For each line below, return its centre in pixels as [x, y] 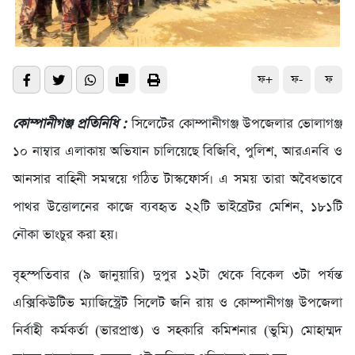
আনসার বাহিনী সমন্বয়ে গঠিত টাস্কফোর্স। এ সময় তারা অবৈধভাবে [177, 180]
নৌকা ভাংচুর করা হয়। [65, 235]
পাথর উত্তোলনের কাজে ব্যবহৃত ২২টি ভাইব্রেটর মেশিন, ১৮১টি [177, 208]
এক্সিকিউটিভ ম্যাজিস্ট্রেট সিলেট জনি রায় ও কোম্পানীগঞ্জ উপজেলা [177, 303]
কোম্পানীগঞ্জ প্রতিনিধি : [72, 124]
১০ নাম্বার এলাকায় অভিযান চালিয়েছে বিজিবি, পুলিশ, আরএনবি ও [177, 152]
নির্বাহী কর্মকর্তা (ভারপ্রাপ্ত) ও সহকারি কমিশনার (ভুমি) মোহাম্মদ [177, 331]
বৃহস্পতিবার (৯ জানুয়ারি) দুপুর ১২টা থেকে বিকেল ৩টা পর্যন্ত [177, 276]
